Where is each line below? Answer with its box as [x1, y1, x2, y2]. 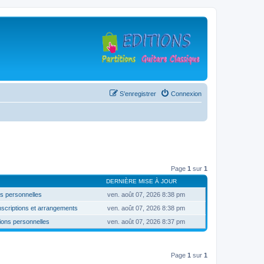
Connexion [171, 90, 202, 97]
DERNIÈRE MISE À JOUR [106, 177, 177, 184]
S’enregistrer [120, 90, 156, 97]
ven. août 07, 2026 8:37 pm [107, 217, 185, 225]
